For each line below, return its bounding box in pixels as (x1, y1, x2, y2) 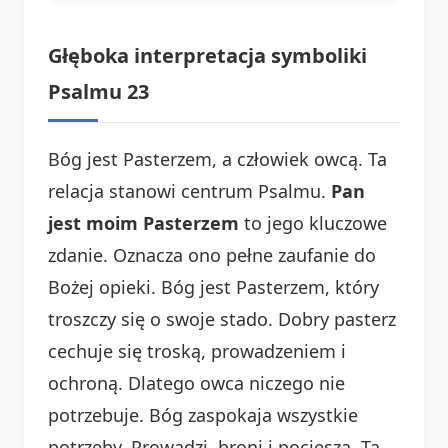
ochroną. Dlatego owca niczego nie (48, 370, 345, 395)
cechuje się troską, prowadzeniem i (48, 338, 346, 363)
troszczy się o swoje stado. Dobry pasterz (48, 306, 396, 331)
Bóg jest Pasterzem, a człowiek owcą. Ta (48, 146, 387, 171)
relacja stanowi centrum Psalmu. (48, 178, 331, 203)
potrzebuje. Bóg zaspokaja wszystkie (48, 402, 358, 427)
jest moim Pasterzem (48, 210, 239, 235)
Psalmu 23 (48, 77, 149, 105)
